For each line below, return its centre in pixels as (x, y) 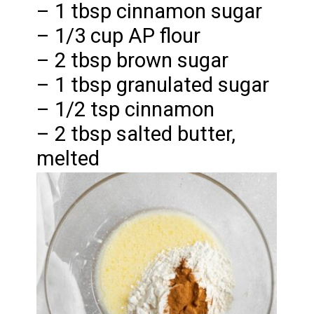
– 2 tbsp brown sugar (133, 61)
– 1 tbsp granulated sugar (153, 85)
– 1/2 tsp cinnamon (126, 110)
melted (68, 159)
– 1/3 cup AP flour (119, 36)
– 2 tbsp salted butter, (136, 134)
